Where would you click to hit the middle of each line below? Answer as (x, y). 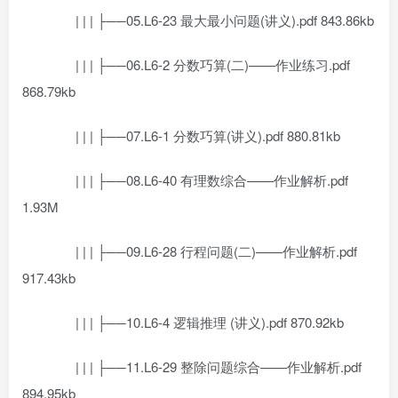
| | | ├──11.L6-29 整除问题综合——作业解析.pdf (205, 366)
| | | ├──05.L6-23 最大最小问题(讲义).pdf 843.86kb (211, 20)
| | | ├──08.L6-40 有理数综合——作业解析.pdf (199, 180)
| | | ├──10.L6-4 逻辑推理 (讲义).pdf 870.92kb (196, 322)
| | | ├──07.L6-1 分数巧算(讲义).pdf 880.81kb (195, 135)
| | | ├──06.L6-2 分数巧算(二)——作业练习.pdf (199, 64)
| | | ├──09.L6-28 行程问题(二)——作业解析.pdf (203, 251)
